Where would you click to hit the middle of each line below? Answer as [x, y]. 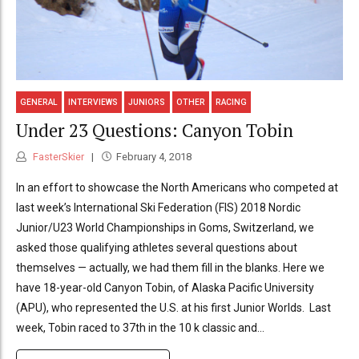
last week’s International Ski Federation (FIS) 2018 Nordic [158, 207]
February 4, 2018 [153, 156]
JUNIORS [147, 102]
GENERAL [39, 102]
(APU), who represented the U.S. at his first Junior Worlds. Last [173, 307]
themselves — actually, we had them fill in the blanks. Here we [170, 267]
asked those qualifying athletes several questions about [157, 247]
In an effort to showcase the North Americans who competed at [177, 187]
